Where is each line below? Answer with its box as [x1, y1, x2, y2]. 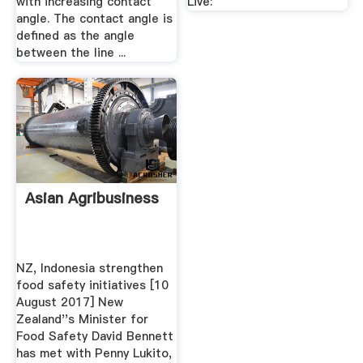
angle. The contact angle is [15, 11, 173, 28]
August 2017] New [15, 294, 123, 311]
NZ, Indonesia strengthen [15, 260, 163, 277]
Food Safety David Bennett [15, 328, 173, 345]
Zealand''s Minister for [15, 311, 148, 328]
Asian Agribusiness [24, 187, 159, 208]
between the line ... [15, 45, 126, 62]
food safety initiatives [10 [15, 277, 169, 294]
